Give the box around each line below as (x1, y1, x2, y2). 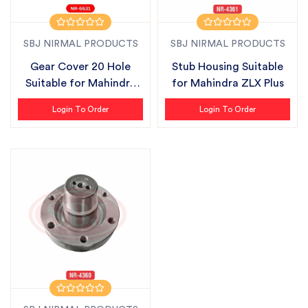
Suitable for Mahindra (25, 78, 136, 89)
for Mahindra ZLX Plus (171, 78, 284, 89)
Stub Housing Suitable (172, 61, 283, 72)
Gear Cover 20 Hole (30, 61, 131, 72)
